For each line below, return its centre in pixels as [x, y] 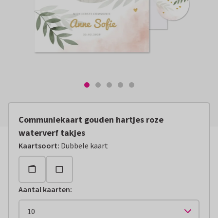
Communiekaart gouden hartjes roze [91, 120]
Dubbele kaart [84, 146]
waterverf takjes [52, 133]
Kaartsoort [38, 146]
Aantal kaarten [44, 190]
